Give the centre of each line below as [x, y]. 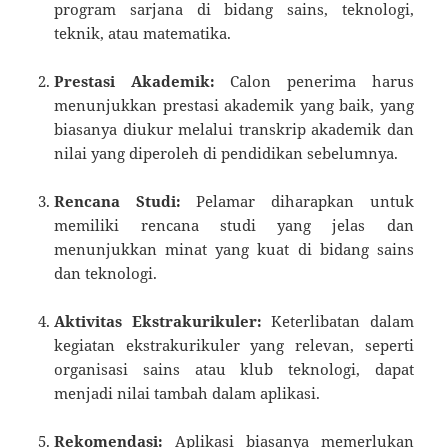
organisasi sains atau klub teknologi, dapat [234, 368]
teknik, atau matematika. [143, 32]
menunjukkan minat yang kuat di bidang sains [234, 248]
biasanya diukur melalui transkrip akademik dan [234, 128]
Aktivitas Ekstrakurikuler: [158, 320]
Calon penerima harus [314, 80]
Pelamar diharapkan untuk [297, 200]
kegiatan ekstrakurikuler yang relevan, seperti [234, 344]
